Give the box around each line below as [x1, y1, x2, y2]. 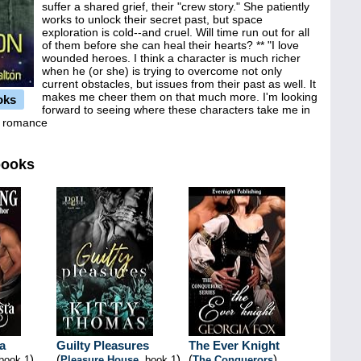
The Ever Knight [189, 338, 280, 352]
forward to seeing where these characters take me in [42, 103, 310, 116]
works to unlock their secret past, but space [42, 13, 263, 26]
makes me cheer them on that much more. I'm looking [42, 90, 317, 103]
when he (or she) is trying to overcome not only [42, 64, 282, 77]
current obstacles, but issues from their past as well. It [42, 77, 316, 90]
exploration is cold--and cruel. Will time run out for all [42, 26, 309, 39]
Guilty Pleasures [56, 338, 149, 352]
